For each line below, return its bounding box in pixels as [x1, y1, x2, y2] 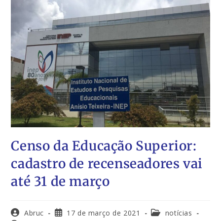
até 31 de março [11, 173, 110, 189]
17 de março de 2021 [67, 208, 141, 218]
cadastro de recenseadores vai [11, 155, 203, 172]
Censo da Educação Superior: [11, 137, 197, 154]
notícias [165, 208, 192, 218]
